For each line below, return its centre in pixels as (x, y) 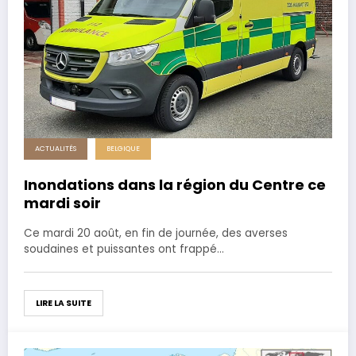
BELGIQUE (123, 148)
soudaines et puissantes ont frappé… (124, 249)
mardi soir (62, 203)
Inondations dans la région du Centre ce (175, 184)
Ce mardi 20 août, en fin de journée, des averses (156, 233)
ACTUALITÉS (56, 148)
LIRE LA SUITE (64, 303)
